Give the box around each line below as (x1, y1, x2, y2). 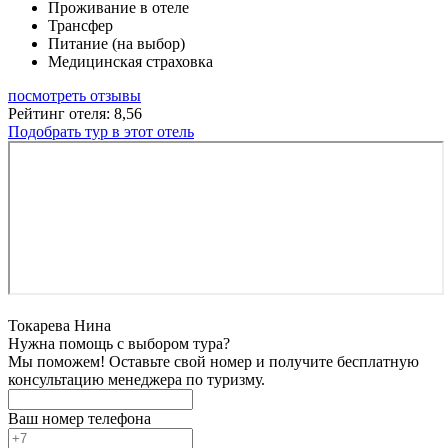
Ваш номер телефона (8, 409, 151, 427)
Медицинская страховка (48, 52, 213, 70)
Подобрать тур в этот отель (8, 122, 194, 140)
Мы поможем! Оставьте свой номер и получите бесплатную (8, 352, 419, 370)
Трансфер (48, 16, 113, 34)
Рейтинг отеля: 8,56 (8, 104, 142, 122)
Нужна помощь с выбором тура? (8, 334, 230, 352)
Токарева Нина (8, 316, 111, 334)
